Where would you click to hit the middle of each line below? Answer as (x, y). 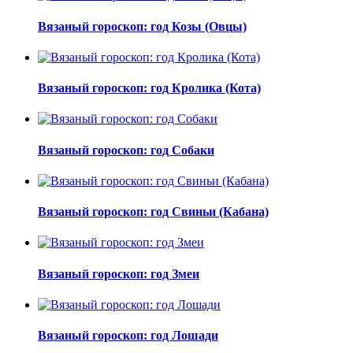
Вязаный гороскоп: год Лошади (128, 336)
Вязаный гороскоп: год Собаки (126, 150)
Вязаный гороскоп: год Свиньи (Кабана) (153, 212)
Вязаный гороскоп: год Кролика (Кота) (149, 88)
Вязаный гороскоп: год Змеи (119, 273)
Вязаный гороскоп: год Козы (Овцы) (142, 26)
